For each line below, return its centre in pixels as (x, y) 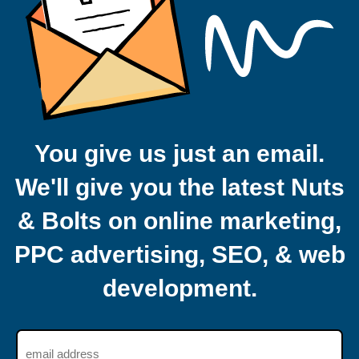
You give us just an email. (179, 154)
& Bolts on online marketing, (179, 221)
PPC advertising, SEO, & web (179, 255)
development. (179, 288)
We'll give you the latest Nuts (179, 188)
